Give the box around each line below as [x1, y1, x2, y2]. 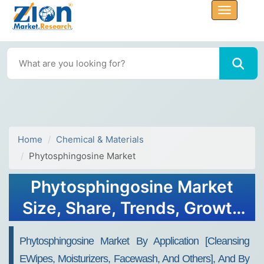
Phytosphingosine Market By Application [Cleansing [19, 235, 249, 247]
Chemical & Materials [56, 134, 144, 145]
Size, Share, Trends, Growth [22, 198, 242, 218]
